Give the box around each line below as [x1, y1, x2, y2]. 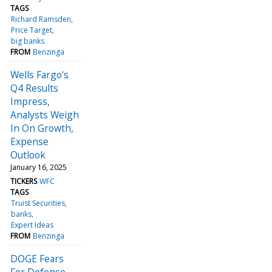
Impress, [10, 94, 50, 108]
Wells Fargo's [10, 67, 69, 81]
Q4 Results [10, 81, 58, 95]
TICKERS [10, 175, 37, 186]
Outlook [10, 148, 46, 161]
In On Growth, [10, 121, 73, 135]
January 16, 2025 [10, 161, 67, 172]
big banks [11, 35, 45, 46]
